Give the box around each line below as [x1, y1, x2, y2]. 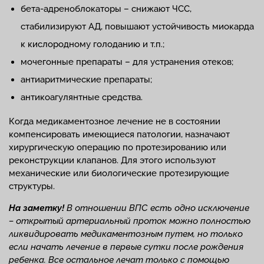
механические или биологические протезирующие [9, 168, 229, 179]
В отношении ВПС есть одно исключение [64, 203, 249, 214]
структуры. [9, 181, 55, 192]
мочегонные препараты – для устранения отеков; [21, 57, 233, 68]
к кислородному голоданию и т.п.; [21, 39, 164, 50]
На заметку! [9, 203, 64, 214]
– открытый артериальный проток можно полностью [9, 216, 250, 227]
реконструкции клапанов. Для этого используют [9, 155, 216, 166]
